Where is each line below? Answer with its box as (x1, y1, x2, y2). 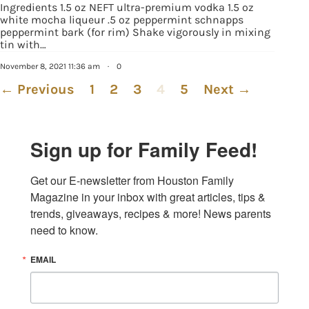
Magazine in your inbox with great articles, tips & (30, 188, 266, 205)
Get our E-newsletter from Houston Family (30, 172, 234, 188)
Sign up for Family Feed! (30, 134, 257, 163)
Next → (203, 81, 251, 97)
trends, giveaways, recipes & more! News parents (30, 205, 271, 221)
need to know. (30, 221, 98, 238)
